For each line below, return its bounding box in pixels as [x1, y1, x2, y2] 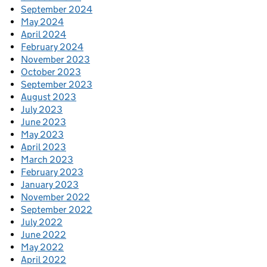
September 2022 [21, 204, 92, 216]
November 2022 [21, 191, 90, 203]
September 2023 [21, 79, 92, 91]
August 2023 [21, 91, 76, 103]
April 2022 [21, 254, 66, 266]
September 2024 [21, 4, 92, 15]
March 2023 [21, 154, 73, 166]
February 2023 [21, 166, 83, 178]
